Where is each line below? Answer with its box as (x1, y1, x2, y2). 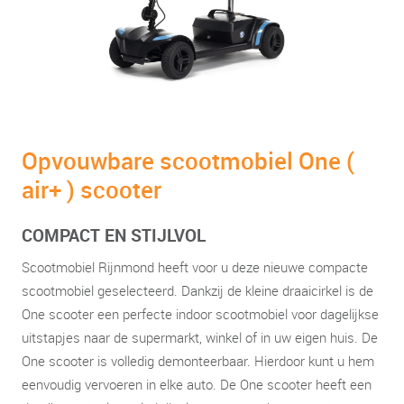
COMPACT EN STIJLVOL (22, 224, 206, 247)
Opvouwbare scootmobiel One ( (22, 144, 354, 177)
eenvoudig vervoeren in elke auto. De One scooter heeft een (22, 375, 372, 393)
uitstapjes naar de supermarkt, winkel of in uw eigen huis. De (22, 328, 378, 346)
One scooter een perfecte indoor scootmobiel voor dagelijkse (22, 305, 379, 323)
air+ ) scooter (22, 173, 161, 206)
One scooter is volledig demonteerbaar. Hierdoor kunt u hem (22, 352, 374, 370)
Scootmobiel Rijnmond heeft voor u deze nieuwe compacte (22, 258, 368, 276)
